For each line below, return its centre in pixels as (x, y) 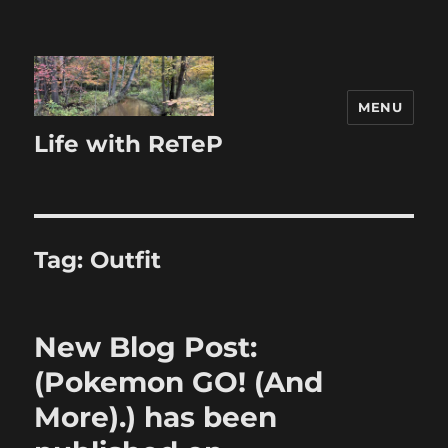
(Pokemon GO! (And (179, 382)
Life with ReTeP (129, 144)
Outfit (126, 260)
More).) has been (156, 417)
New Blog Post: (146, 347)
